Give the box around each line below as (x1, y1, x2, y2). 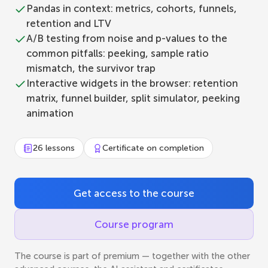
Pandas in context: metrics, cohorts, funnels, (26, 2, 237, 14)
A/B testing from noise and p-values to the (26, 32, 227, 44)
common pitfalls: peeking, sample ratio (26, 47, 209, 59)
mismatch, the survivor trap (26, 62, 156, 74)
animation (26, 107, 74, 119)
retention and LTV (26, 17, 111, 29)
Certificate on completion (102, 143, 204, 153)
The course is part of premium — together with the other (14, 251, 250, 261)
